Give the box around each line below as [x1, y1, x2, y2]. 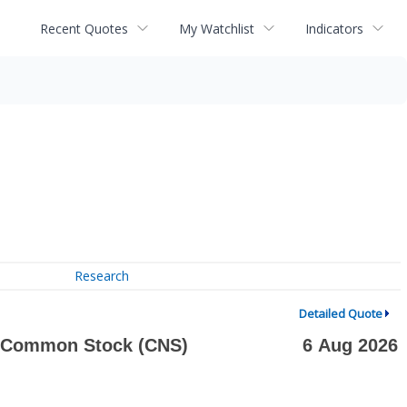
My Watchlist [179, 19, 254, 37]
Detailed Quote [298, 305, 382, 322]
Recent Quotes [40, 19, 128, 37]
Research [74, 267, 130, 285]
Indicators [305, 19, 363, 37]
